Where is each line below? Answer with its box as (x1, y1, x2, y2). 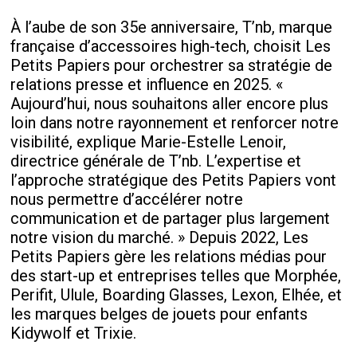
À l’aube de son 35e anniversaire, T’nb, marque (10, 18, 333, 37)
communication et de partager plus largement (10, 209, 331, 228)
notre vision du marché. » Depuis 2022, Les (10, 228, 309, 247)
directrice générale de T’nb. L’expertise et (10, 151, 302, 171)
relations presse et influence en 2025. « (10, 75, 284, 94)
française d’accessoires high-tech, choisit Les (10, 37, 331, 56)
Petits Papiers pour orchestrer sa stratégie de (10, 56, 333, 75)
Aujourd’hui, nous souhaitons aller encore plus (10, 94, 329, 113)
